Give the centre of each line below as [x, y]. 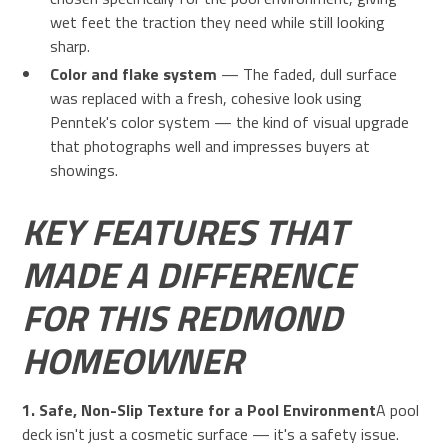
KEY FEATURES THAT [185, 231]
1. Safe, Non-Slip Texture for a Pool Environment [199, 409]
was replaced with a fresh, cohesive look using [206, 97]
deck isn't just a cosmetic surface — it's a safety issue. [211, 433]
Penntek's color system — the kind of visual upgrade [230, 121]
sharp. [70, 45]
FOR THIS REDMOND [182, 317]
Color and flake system [134, 73]
